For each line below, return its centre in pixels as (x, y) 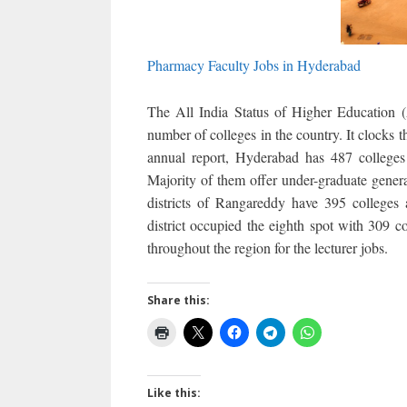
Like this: (174, 392)
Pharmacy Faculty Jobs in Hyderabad (254, 65)
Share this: (179, 300)
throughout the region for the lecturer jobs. (268, 248)
